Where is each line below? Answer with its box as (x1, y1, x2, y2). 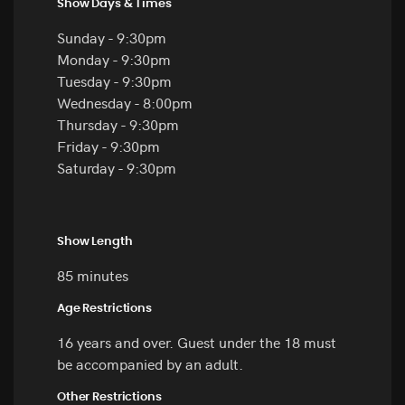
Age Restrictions (57, 303, 152, 316)
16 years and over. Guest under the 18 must (57, 332, 336, 353)
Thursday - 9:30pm (57, 114, 179, 135)
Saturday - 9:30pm (57, 157, 176, 178)
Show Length (57, 236, 133, 249)
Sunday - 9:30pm (57, 27, 166, 48)
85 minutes (57, 265, 128, 286)
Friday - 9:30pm (57, 136, 160, 156)
